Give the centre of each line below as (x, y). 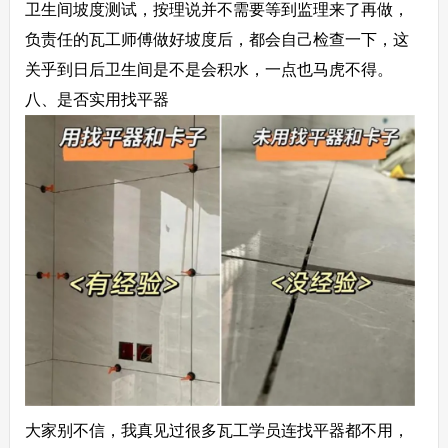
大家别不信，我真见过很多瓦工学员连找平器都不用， (216, 431)
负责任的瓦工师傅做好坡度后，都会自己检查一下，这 (216, 39)
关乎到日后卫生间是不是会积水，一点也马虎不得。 (208, 69)
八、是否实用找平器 (96, 99)
